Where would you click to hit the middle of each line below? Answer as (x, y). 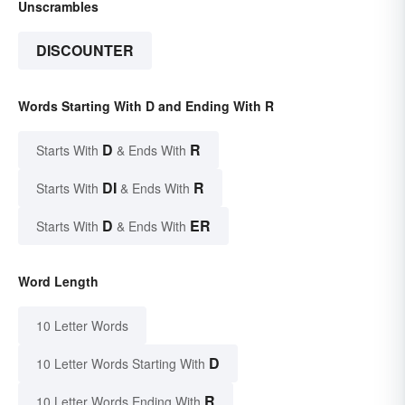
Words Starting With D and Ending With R (146, 106)
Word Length (58, 282)
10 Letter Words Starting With (121, 364)
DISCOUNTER (85, 51)
